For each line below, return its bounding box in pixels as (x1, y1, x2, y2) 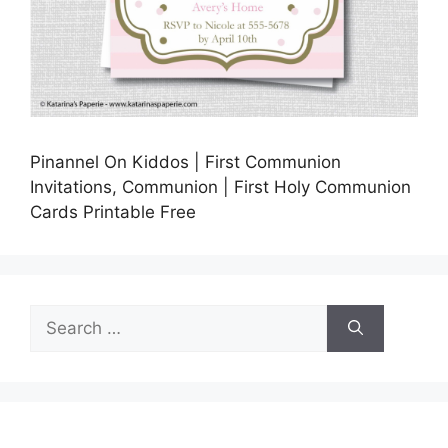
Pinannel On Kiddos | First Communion (30, 151, 341, 172)
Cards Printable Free (30, 201, 196, 222)
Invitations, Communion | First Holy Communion (30, 176, 411, 197)
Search (29, 305, 85, 326)
